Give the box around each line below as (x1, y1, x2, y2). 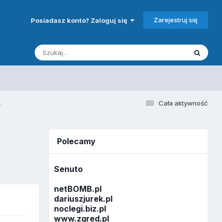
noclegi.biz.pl (54, 204, 107, 214)
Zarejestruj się (153, 15, 198, 24)
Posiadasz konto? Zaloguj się (30, 16, 130, 24)
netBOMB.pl (54, 184, 102, 194)
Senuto (54, 164, 83, 174)
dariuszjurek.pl (54, 194, 113, 204)
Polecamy (57, 136, 96, 146)
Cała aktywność (158, 99, 208, 107)
